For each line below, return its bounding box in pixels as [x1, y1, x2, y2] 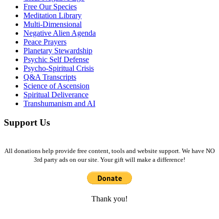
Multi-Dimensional [23, 20, 82, 29]
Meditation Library [23, 11, 82, 20]
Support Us [4, 117, 50, 128]
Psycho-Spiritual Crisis [23, 64, 94, 73]
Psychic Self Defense [23, 55, 89, 64]
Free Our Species [23, 2, 77, 11]
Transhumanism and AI [23, 99, 95, 108]
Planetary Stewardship [23, 46, 92, 55]
